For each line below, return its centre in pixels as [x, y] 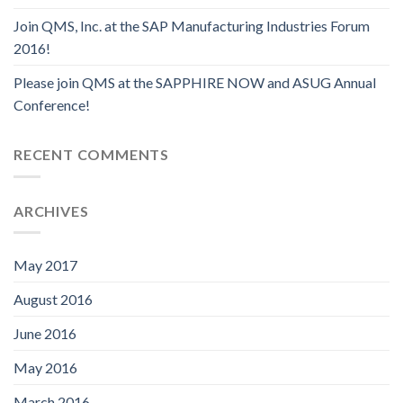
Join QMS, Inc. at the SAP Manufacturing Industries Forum [192, 26]
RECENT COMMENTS [91, 155]
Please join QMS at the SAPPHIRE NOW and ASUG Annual [195, 83]
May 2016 [45, 368]
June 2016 [45, 334]
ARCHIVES [51, 210]
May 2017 [45, 265]
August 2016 [53, 300]
